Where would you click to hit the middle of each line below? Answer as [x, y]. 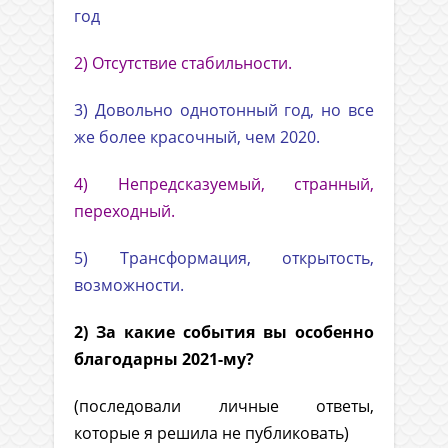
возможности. [129, 285]
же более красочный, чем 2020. [197, 137]
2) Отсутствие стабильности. [183, 63]
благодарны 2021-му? [164, 359]
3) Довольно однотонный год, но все [224, 110]
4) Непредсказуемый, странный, [224, 184]
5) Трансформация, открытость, [224, 258]
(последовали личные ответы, [224, 406]
